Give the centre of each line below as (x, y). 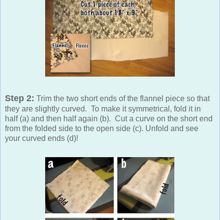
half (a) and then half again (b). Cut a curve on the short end (109, 118)
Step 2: (20, 98)
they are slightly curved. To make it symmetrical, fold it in (103, 109)
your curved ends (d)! (41, 138)
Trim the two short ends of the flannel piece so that (122, 98)
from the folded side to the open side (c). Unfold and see (102, 128)
